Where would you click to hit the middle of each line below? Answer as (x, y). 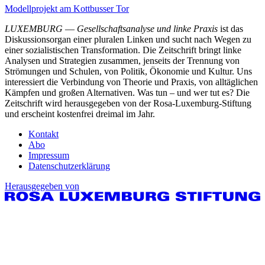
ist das (232, 28)
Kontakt (43, 134)
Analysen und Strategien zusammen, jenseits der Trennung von (122, 60)
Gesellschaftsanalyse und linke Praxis (148, 28)
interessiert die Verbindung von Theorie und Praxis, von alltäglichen (131, 82)
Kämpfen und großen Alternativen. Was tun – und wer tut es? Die (127, 92)
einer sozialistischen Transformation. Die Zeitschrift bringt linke (123, 50)
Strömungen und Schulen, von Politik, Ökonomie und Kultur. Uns (128, 71)
